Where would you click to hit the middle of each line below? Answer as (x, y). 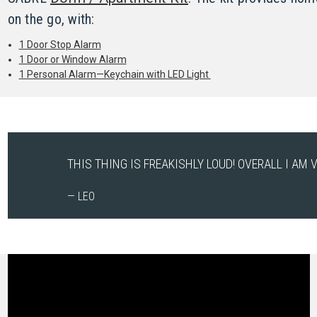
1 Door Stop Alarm (60, 44)
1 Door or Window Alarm (73, 59)
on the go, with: (51, 19)
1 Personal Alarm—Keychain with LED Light (115, 74)
